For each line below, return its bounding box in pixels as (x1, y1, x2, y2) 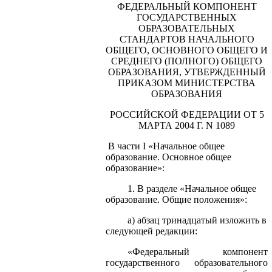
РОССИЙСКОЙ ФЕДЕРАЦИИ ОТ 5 (109, 109, 264, 120)
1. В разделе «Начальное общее (127, 183, 256, 194)
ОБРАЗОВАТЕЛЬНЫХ (138, 22, 235, 33)
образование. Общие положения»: (106, 194, 247, 205)
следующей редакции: (106, 225, 197, 236)
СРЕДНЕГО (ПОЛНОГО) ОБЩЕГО (111, 55, 262, 66)
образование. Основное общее (106, 151, 231, 162)
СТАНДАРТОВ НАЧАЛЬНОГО (119, 33, 254, 44)
